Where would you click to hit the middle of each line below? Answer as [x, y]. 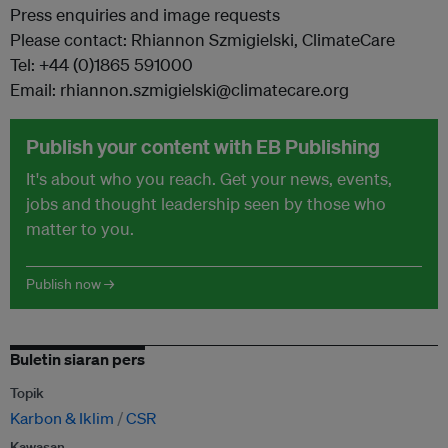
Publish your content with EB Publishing [203, 146]
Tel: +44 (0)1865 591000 [101, 64]
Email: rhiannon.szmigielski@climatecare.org [179, 89]
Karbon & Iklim [62, 418]
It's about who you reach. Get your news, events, [209, 178]
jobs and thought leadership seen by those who [206, 203]
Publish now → [70, 284]
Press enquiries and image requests [145, 14]
